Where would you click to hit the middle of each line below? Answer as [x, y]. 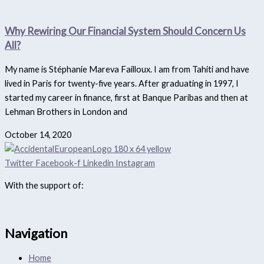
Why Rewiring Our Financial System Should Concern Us [125, 31]
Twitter [19, 163]
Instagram [135, 163]
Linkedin [98, 163]
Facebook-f [58, 163]
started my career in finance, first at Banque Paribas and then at [126, 98]
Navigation [36, 233]
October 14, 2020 [38, 134]
